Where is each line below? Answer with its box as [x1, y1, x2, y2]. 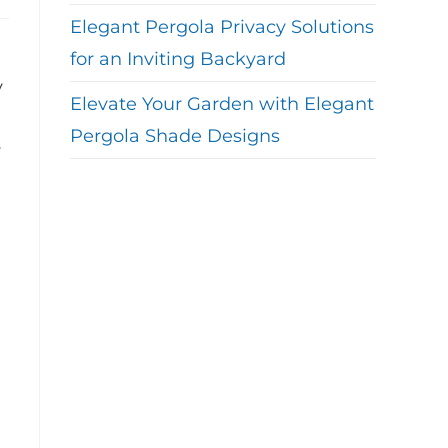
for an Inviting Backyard [70, 48, 286, 70]
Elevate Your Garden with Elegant [70, 93, 374, 115]
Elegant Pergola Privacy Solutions [70, 16, 374, 38]
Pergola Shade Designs [70, 125, 280, 147]
